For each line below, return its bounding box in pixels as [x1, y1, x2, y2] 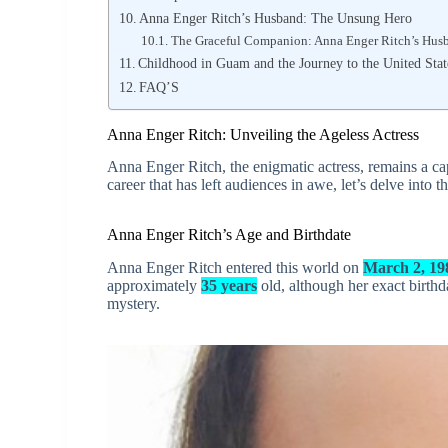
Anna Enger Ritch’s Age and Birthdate [107, 226, 352, 244]
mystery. [107, 295, 161, 313]
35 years [201, 277, 258, 295]
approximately [107, 277, 202, 295]
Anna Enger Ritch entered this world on [107, 259, 364, 277]
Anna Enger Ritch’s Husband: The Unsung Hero [139, 9, 413, 26]
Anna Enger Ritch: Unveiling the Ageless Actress [107, 125, 420, 143]
